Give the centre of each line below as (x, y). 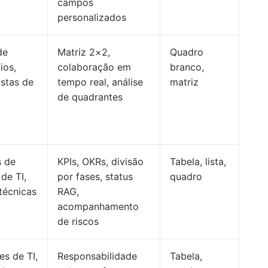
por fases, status (95, 176)
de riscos (78, 221)
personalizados (92, 17)
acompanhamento (98, 206)
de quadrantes (90, 97)
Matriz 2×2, (84, 52)
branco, (187, 67)
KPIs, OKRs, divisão (100, 162)
